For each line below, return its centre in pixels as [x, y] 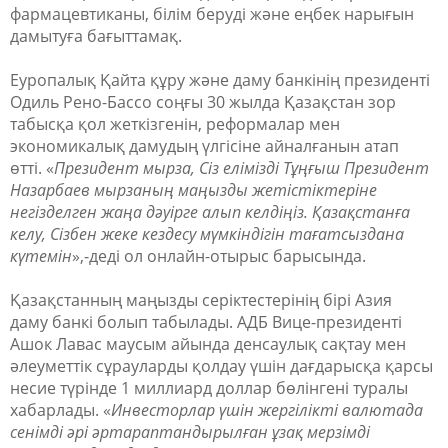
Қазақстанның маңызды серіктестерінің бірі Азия [201, 300]
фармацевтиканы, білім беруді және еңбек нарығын [212, 14]
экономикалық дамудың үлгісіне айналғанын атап [204, 146]
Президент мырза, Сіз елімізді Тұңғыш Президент [241, 168]
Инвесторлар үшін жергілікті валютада [267, 410]
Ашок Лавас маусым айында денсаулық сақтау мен [208, 344]
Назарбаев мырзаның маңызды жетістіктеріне [193, 190]
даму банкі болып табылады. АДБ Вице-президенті [206, 322]
